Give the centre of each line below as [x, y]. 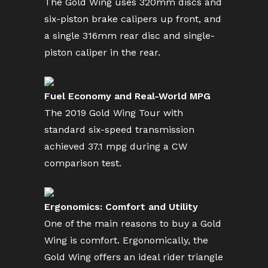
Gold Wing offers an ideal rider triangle [134, 257]
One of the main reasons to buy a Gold [133, 223]
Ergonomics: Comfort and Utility [121, 207]
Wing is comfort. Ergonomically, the [126, 240]
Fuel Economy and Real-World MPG [127, 96]
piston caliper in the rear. [102, 52]
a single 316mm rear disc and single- [130, 36]
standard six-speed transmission [119, 130]
